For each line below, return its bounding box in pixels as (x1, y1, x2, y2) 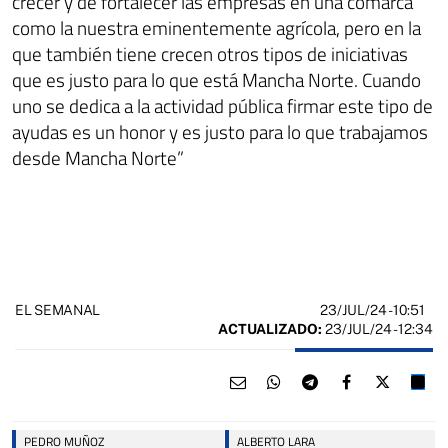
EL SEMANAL (15, 302, 101, 318)
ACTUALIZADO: (218, 320, 322, 337)
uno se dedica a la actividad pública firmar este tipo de (12, 90, 433, 120)
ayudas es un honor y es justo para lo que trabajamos (12, 116, 428, 146)
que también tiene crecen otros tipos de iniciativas (12, 38, 408, 68)
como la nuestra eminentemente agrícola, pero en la (12, 12, 421, 42)
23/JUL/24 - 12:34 (322, 320, 433, 337)
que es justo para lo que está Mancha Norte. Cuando (12, 64, 421, 94)
